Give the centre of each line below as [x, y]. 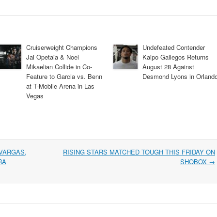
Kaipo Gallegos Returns [176, 57]
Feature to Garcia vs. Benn [64, 76]
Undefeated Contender [174, 47]
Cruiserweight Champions [62, 47]
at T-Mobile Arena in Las [60, 86]
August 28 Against [168, 66]
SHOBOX [194, 161]
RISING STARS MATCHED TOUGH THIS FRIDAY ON [139, 152]
